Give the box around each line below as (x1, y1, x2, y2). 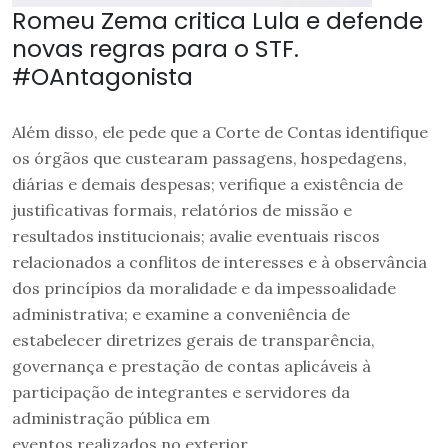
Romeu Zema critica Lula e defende (12, 4, 423, 38)
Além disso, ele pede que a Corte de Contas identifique (12, 122, 428, 143)
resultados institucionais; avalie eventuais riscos (12, 226, 380, 247)
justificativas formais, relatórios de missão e (12, 200, 352, 221)
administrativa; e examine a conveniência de (12, 304, 350, 325)
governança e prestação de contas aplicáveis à (12, 356, 371, 377)
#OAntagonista (12, 60, 193, 94)
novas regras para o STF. (12, 32, 299, 66)
